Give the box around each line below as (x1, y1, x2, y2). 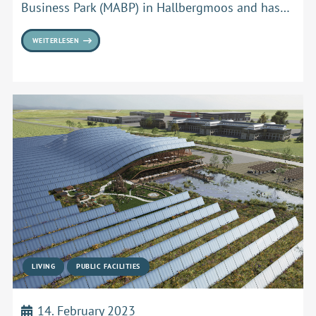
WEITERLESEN (32, 36, 80, 46)
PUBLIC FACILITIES (76, 261, 140, 271)
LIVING (32, 261, 56, 271)
